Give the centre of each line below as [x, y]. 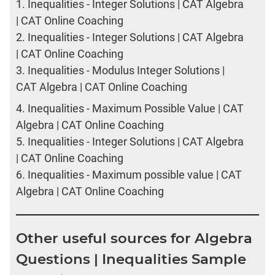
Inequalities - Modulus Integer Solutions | [126, 71]
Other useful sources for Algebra [134, 238]
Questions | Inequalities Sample [131, 259]
